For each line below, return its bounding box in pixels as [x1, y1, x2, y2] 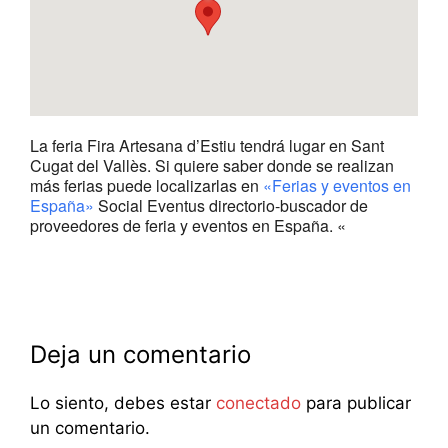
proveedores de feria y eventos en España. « [30, 214, 346, 237]
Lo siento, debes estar [30, 393, 216, 413]
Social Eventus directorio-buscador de [94, 194, 368, 217]
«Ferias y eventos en [263, 174, 411, 197]
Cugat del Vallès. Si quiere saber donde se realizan [30, 154, 394, 177]
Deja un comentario [30, 340, 251, 369]
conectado [216, 393, 301, 413]
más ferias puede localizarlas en [30, 174, 263, 197]
